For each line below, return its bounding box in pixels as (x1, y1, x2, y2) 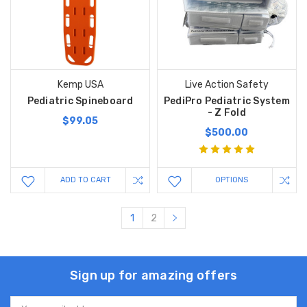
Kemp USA (57, 78, 103, 90)
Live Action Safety (184, 78, 269, 90)
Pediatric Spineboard (27, 95, 134, 107)
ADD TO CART (60, 175, 111, 184)
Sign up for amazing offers (69, 267, 238, 283)
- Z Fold (207, 106, 246, 119)
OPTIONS (215, 175, 249, 184)
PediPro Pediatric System (163, 95, 290, 107)
